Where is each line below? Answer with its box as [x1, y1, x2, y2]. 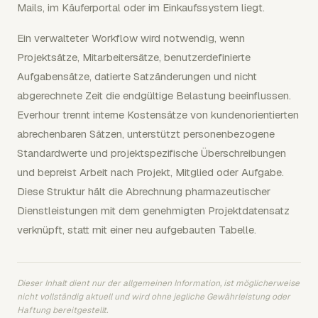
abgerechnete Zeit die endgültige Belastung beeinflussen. [17, 89, 291, 102]
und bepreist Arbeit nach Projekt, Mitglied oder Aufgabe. [17, 165, 284, 179]
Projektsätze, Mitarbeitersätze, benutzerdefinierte [17, 50, 251, 64]
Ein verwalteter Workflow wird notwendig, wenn [17, 31, 245, 45]
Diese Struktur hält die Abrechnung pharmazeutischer [17, 185, 270, 198]
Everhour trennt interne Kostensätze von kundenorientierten [17, 108, 299, 121]
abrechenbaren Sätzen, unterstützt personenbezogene [17, 127, 275, 141]
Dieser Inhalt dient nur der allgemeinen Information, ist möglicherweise [17, 278, 300, 289]
